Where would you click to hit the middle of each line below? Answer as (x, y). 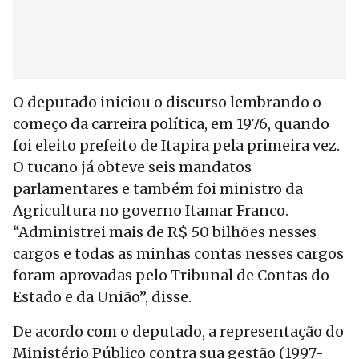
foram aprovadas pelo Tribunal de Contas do (171, 275)
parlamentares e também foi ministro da (158, 189)
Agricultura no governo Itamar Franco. (151, 210)
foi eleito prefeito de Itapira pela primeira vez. (176, 145)
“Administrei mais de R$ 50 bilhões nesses (165, 232)
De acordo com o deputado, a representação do (178, 331)
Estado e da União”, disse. (102, 297)
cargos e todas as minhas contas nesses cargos (178, 254)
